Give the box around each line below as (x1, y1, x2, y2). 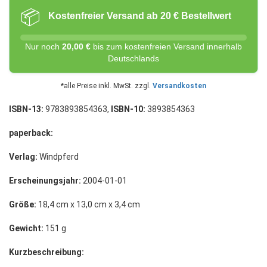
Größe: (9, 200, 36, 210)
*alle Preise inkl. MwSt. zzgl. (61, 82, 153, 91)
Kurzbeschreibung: (9, 247, 84, 257)
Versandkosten (153, 82, 206, 91)
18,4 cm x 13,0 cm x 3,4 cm (36, 200, 140, 210)
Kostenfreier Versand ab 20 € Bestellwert (48, 11, 231, 21)
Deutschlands (108, 54, 159, 64)
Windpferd (38, 152, 79, 162)
